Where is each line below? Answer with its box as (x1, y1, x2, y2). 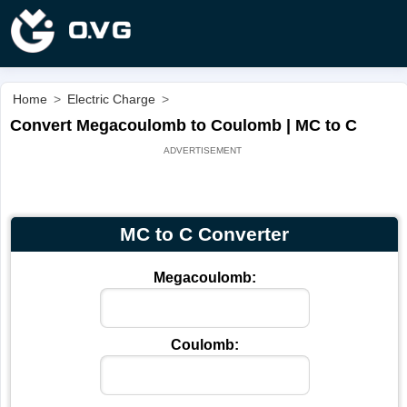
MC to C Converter (120, 223, 289, 244)
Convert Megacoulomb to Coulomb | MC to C (9, 116, 357, 135)
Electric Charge (67, 91, 155, 106)
